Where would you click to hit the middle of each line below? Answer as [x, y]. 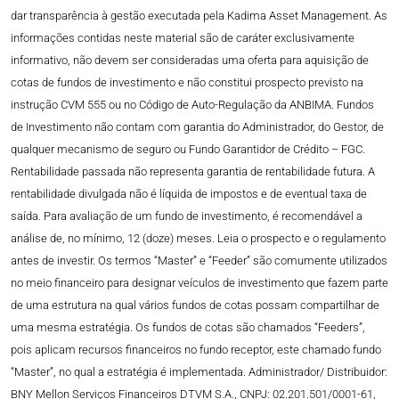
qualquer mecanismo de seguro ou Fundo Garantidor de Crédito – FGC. [188, 150]
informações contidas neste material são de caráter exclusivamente [183, 38]
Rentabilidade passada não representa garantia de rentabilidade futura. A [193, 172]
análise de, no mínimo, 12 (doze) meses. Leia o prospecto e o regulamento [198, 239]
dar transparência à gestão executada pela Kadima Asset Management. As [199, 16]
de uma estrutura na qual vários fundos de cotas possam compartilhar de [195, 305]
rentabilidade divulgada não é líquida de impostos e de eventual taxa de [189, 194]
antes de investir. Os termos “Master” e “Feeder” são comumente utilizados [199, 261]
